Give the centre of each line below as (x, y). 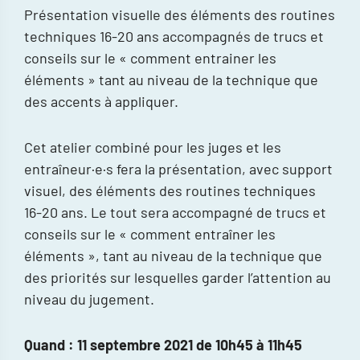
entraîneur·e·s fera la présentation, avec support (178, 168)
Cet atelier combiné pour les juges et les (153, 147)
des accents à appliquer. (101, 101)
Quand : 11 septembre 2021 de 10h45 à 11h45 (163, 344)
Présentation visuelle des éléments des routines (180, 14)
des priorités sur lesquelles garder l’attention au (178, 277)
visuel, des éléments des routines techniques (170, 190)
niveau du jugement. (89, 299)
